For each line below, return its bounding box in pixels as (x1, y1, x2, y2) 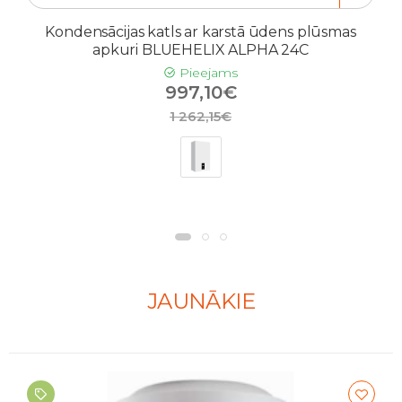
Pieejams (176, 64, 238, 81)
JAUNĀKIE (146, 288, 256, 315)
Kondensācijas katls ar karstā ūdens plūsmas (45, 22, 356, 40)
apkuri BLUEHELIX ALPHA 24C (92, 40, 309, 58)
